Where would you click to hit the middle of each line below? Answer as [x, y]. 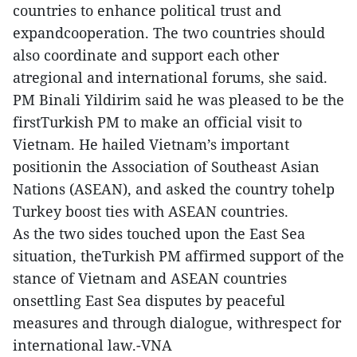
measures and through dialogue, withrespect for [177, 322]
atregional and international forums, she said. [170, 77]
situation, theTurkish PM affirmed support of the [178, 255]
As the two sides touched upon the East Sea [159, 233]
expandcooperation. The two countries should [169, 32]
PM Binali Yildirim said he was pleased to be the [178, 99]
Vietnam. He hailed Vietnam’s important [151, 144]
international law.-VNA [92, 345]
